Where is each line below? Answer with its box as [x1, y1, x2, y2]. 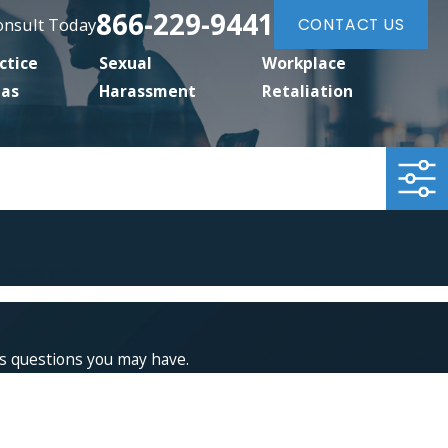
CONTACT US [297, 13, 405, 35]
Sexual [99, 52, 153, 75]
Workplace [262, 52, 347, 75]
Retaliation [262, 80, 354, 103]
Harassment [99, 80, 197, 103]
